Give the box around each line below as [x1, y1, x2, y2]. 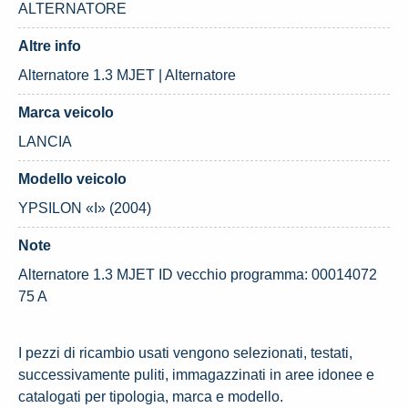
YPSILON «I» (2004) [18, 200, 151, 216]
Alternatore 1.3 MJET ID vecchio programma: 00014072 [18, 267, 377, 282]
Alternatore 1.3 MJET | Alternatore [18, 67, 236, 83]
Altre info [18, 38, 81, 54]
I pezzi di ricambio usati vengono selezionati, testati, [18, 345, 352, 361]
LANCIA [18, 134, 72, 149]
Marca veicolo [18, 105, 114, 120]
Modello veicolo [18, 171, 127, 187]
